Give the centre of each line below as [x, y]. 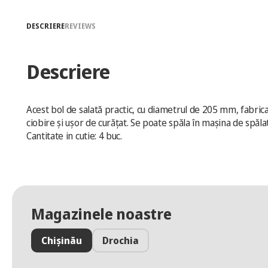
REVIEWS [80, 26]
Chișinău [62, 240]
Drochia [121, 240]
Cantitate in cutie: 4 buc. [74, 136]
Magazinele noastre [101, 214]
